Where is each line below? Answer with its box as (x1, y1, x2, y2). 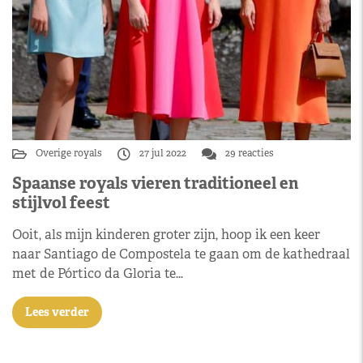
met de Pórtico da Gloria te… (12, 264, 183, 282)
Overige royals (36, 147, 105, 160)
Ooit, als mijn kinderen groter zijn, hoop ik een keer (12, 225, 320, 243)
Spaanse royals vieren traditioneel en (12, 172, 298, 194)
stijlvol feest (12, 191, 110, 213)
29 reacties (223, 147, 274, 160)
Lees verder (25, 304, 89, 319)
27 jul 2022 (137, 147, 189, 160)
